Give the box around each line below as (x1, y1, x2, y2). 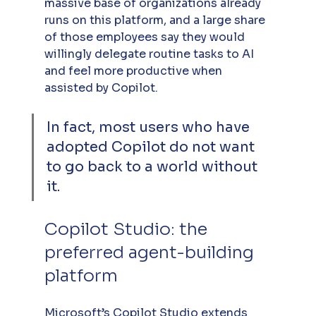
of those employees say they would (44, 29, 248, 44)
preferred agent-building (44, 241, 258, 263)
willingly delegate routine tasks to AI (44, 46, 257, 61)
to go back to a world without (46, 157, 261, 176)
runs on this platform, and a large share (44, 12, 268, 28)
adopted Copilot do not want (46, 138, 258, 156)
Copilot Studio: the (44, 218, 212, 240)
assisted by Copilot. (44, 80, 161, 95)
